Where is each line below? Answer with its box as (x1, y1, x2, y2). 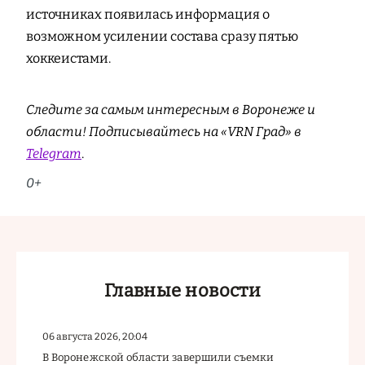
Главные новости (103, 279, 262, 301)
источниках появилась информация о (26, 7, 270, 23)
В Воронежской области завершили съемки (42, 350, 275, 363)
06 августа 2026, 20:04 (42, 330, 147, 342)
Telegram (26, 146, 81, 162)
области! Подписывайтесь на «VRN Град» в (26, 124, 301, 140)
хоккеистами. (26, 51, 111, 67)
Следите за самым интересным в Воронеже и (26, 102, 315, 118)
